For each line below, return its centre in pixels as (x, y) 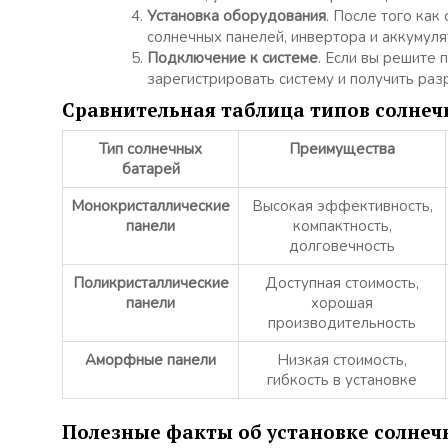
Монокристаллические (150, 206)
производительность (342, 323)
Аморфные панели (150, 360)
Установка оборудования (236, 16)
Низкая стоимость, (342, 360)
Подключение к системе (232, 58)
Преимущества (342, 149)
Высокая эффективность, (342, 206)
